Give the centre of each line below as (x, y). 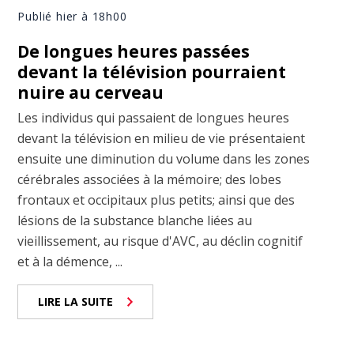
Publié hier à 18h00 (72, 17)
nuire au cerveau (91, 93)
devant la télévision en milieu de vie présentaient (162, 139)
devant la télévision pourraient (152, 72)
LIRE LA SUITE (76, 302)
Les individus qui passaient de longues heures (154, 118)
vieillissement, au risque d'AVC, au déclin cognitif (160, 241)
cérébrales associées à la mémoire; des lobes (150, 180)
